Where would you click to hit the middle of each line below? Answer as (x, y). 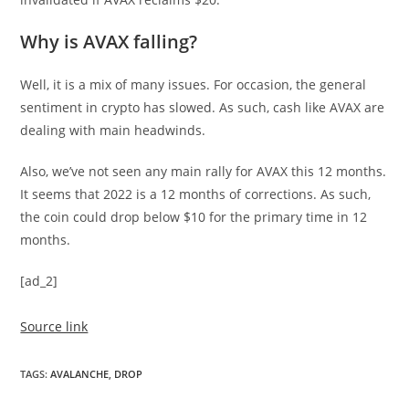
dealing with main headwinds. (115, 130)
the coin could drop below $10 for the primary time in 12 (194, 216)
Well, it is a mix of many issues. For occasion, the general (194, 84)
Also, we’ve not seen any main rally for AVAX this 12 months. (204, 171)
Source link (54, 326)
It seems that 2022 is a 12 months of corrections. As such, (196, 194)
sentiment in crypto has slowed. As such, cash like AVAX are (203, 107)
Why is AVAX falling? (109, 41)
